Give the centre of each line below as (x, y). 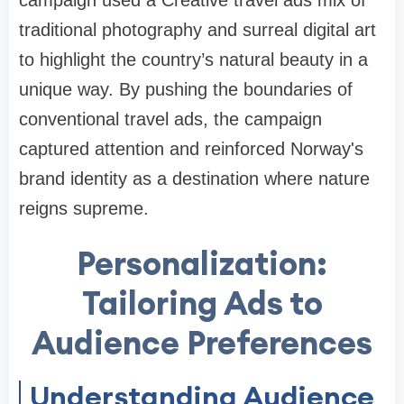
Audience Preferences (202, 343)
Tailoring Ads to (202, 303)
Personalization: (202, 264)
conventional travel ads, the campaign (170, 119)
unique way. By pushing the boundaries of (186, 90)
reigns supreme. (84, 209)
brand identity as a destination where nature (194, 179)
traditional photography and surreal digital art (197, 30)
